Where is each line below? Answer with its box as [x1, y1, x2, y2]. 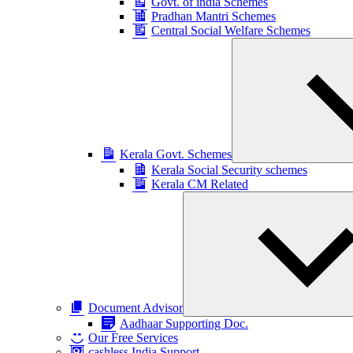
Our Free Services [87, 331, 178, 344]
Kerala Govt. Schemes [119, 147, 232, 161]
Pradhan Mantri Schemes [150, 9, 276, 23]
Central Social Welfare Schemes [150, 24, 310, 37]
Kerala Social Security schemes [150, 163, 307, 176]
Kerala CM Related [150, 177, 248, 191]
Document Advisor [87, 301, 183, 314]
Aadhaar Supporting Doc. [119, 317, 248, 330]
